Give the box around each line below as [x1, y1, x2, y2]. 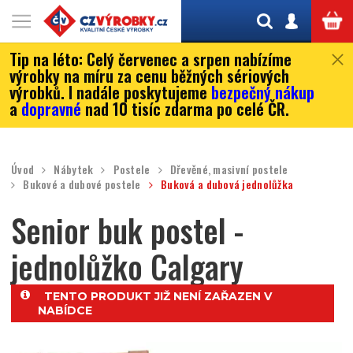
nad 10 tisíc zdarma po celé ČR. [81, 97, 289, 121]
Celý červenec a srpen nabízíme [87, 47, 292, 71]
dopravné [21, 97, 81, 121]
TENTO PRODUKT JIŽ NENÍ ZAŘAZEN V [38, 289, 272, 303]
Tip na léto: [9, 47, 87, 71]
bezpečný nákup [211, 80, 314, 104]
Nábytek [54, 161, 94, 177]
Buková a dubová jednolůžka [161, 176, 294, 192]
